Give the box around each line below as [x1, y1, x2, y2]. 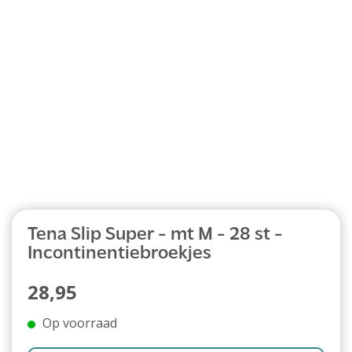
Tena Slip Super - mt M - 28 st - [27, 225, 283, 244]
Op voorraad [42, 314, 117, 332]
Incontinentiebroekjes [27, 244, 211, 263]
